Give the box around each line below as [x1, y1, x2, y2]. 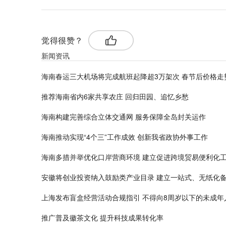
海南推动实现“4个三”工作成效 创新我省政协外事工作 [41, 132, 208, 142]
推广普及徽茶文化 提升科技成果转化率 [41, 212, 163, 223]
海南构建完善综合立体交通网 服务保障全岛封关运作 [41, 111, 206, 122]
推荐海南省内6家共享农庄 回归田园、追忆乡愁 [41, 91, 189, 102]
